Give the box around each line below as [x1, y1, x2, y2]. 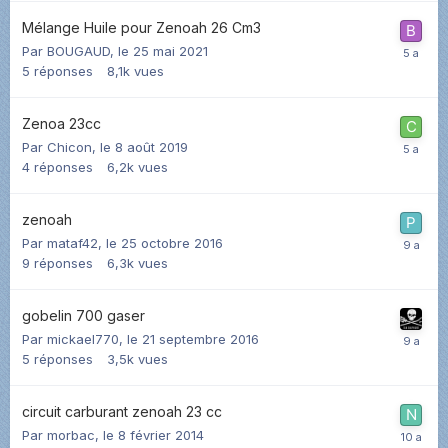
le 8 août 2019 [100, 138, 188, 155]
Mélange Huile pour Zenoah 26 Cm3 [22, 18, 261, 36]
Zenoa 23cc [22, 114, 101, 132]
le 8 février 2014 [103, 426, 204, 443]
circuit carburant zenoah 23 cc [22, 402, 222, 420]
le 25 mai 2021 [118, 42, 208, 59]
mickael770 [47, 330, 119, 347]
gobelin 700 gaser [22, 306, 145, 324]
